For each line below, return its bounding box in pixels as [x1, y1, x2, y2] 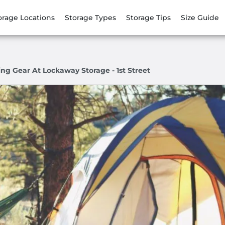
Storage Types [65, 13, 116, 22]
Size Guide [181, 13, 219, 22]
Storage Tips [126, 13, 171, 22]
